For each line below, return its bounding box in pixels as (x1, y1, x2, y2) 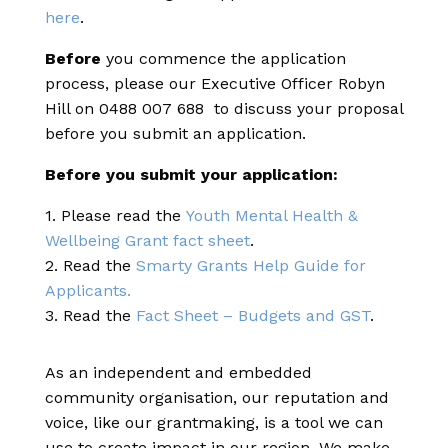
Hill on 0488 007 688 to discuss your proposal (45, 99, 403, 118)
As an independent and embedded (45, 363, 312, 382)
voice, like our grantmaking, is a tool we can (45, 413, 383, 432)
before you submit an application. (45, 124, 306, 143)
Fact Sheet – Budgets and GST (136, 306, 370, 325)
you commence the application (101, 49, 346, 68)
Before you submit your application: (45, 165, 343, 184)
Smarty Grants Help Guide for (136, 256, 366, 275)
